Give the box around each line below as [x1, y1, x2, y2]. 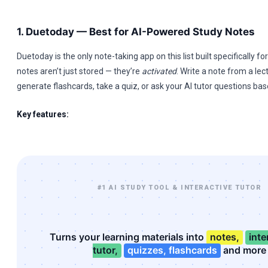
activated [142, 66, 176, 76]
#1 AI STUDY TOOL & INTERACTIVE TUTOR [97, 184, 262, 191]
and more [221, 244, 266, 256]
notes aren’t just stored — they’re [17, 66, 142, 76]
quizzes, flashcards [127, 244, 217, 256]
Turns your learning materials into [50, 231, 206, 243]
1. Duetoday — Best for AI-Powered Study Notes [17, 26, 255, 38]
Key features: [17, 109, 69, 119]
